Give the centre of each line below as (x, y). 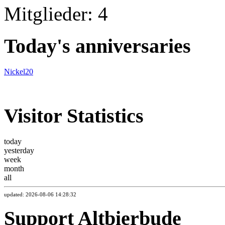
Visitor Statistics (74, 116)
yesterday (19, 150)
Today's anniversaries (97, 46)
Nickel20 (19, 72)
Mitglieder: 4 (56, 14)
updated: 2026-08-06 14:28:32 (40, 194)
